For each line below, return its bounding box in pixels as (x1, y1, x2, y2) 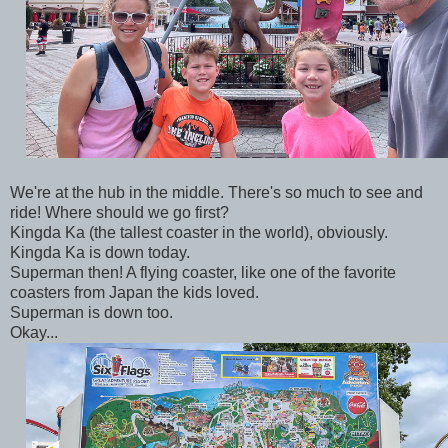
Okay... (10, 323, 58, 341)
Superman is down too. (10, 303, 177, 321)
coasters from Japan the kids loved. (10, 283, 263, 301)
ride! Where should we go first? (10, 203, 233, 221)
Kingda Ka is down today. (10, 243, 194, 261)
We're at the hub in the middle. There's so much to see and (10, 183, 423, 201)
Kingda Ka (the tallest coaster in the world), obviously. (10, 223, 392, 241)
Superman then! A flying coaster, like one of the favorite (10, 263, 396, 281)
